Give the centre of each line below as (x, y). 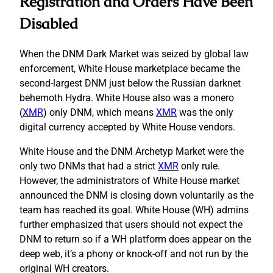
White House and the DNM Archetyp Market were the (132, 151)
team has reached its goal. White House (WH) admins (134, 210)
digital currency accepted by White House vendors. (127, 127)
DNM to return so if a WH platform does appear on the (135, 239)
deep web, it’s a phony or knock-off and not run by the (134, 253)
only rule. (199, 166)
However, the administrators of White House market (129, 180)
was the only (205, 112)
